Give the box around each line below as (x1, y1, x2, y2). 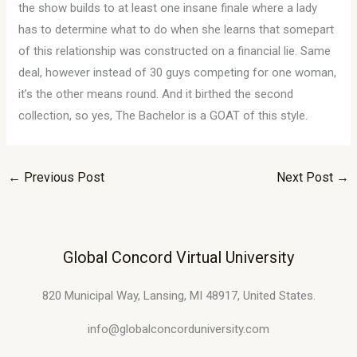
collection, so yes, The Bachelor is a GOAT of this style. (18, 108, 308, 123)
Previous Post (21, 170, 105, 185)
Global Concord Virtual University (63, 247, 294, 267)
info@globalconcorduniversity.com (88, 321, 269, 336)
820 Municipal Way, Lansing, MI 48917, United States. (41, 288, 316, 303)
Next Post (276, 170, 336, 185)
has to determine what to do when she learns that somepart (18, 22, 335, 37)
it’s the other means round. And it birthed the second (18, 87, 294, 101)
